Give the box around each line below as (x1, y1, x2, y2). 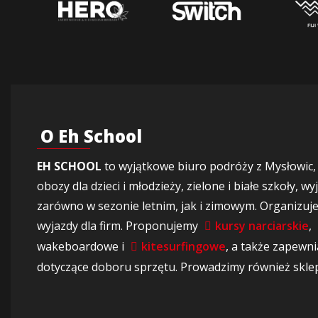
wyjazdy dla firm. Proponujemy (37, 218, 201, 234)
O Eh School (40, 124, 142, 148)
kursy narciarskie (215, 218, 309, 234)
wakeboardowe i (37, 238, 127, 254)
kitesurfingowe (141, 238, 226, 254)
